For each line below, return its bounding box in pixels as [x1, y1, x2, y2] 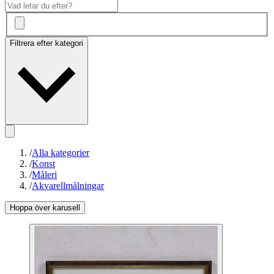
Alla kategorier [32, 147, 89, 158]
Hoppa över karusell [10, 203, 80, 213]
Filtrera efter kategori [10, 39, 83, 48]
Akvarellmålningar [32, 180, 104, 191]
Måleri [32, 169, 57, 180]
